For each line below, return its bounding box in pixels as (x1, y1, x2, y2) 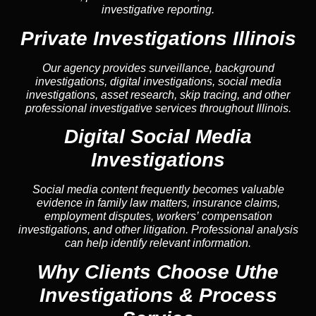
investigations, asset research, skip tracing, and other (26, 88, 290, 101)
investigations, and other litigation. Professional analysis (18, 224, 298, 236)
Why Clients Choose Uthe (37, 260, 279, 283)
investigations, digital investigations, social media (35, 75, 281, 87)
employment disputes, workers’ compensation (44, 210, 272, 223)
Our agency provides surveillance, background (42, 61, 274, 74)
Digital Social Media (64, 126, 252, 148)
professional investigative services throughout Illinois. (25, 102, 291, 114)
